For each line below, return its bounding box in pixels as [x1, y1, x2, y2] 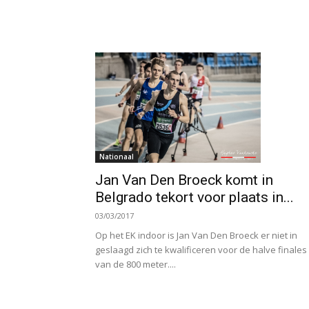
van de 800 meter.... [95, 257, 176, 270]
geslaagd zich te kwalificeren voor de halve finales [95, 243, 307, 256]
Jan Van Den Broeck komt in [95, 171, 273, 188]
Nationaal [99, 151, 134, 161]
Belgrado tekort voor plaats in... [95, 188, 294, 206]
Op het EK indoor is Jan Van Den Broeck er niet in [95, 228, 297, 241]
